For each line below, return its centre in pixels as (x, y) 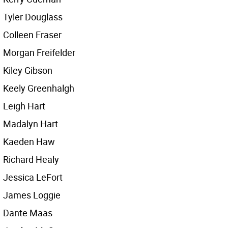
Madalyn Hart (31, 124)
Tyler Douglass (33, 17)
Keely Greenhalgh (39, 88)
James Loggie (32, 195)
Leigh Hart (24, 106)
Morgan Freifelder (39, 52)
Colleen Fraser (32, 35)
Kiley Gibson (28, 70)
